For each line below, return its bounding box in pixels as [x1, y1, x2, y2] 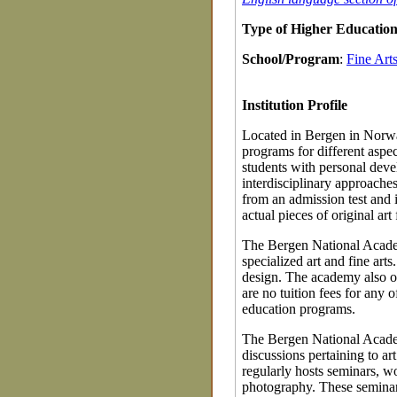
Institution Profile [242, 97, 347, 113]
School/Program [242, 51, 339, 67]
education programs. [242, 301, 355, 317]
